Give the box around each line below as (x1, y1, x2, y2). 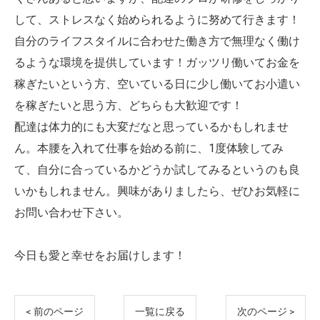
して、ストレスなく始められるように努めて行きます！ (14, 13, 300, 27)
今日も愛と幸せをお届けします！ (14, 249, 186, 263)
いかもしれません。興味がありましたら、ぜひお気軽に (14, 184, 300, 199)
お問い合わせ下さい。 (14, 206, 129, 220)
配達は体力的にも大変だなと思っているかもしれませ (14, 120, 289, 134)
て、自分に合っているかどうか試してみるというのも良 (14, 163, 300, 177)
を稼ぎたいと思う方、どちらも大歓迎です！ (14, 99, 243, 113)
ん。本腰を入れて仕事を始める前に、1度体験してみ (14, 141, 284, 156)
